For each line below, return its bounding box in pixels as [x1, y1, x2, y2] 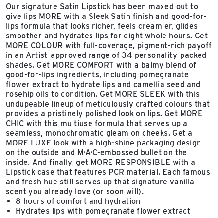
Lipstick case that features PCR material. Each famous [6, 167, 211, 177]
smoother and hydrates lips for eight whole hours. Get [6, 31, 208, 40]
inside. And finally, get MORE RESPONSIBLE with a [6, 158, 196, 167]
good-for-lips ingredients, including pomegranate [6, 70, 189, 79]
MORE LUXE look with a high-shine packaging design [6, 138, 201, 147]
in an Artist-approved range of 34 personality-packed [6, 51, 207, 60]
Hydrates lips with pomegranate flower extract [16, 206, 190, 216]
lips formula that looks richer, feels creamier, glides [6, 21, 198, 31]
